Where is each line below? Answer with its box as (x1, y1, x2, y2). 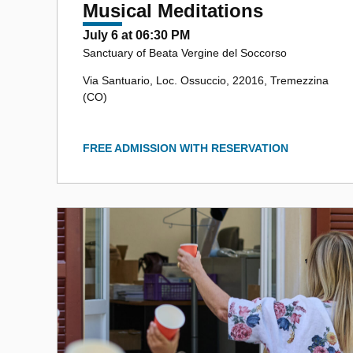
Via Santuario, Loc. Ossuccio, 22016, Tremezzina (83, 73, 329, 87)
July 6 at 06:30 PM (83, 28, 190, 42)
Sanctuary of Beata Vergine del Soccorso (83, 46, 287, 59)
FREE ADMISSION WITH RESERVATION (83, 141, 288, 154)
